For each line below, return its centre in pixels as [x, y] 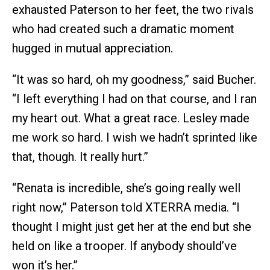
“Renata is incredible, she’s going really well [126, 188]
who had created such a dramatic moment [123, 29]
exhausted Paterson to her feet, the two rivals [133, 10]
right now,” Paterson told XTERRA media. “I [126, 207]
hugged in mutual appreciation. [93, 48]
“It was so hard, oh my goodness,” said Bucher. [134, 80]
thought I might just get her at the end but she [132, 227]
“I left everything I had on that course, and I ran [134, 99]
